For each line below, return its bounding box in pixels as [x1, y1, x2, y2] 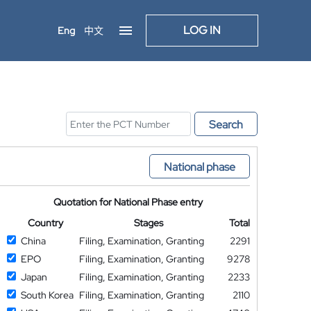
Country [27, 217, 63, 229]
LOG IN [183, 23, 221, 37]
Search [209, 117, 243, 132]
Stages [134, 217, 164, 229]
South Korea [20, 289, 74, 301]
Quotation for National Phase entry [53, 196, 203, 208]
